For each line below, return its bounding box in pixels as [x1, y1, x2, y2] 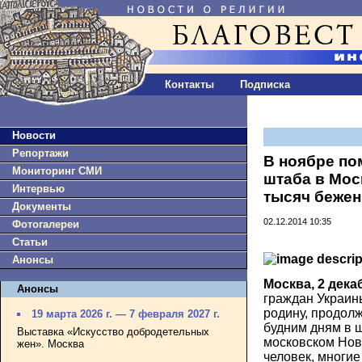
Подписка [240, 78, 290, 90]
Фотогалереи [12, 218, 79, 230]
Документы [12, 200, 71, 213]
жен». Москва [17, 337, 84, 350]
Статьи [12, 236, 48, 248]
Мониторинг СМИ [12, 165, 102, 177]
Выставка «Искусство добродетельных [17, 325, 209, 338]
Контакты [165, 78, 214, 90]
